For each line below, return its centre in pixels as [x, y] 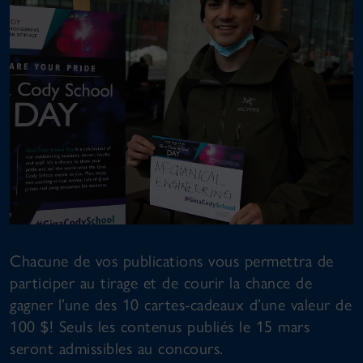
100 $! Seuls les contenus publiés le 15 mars [160, 326]
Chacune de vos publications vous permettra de [172, 261]
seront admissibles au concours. [117, 348]
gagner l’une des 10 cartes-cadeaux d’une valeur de [181, 304]
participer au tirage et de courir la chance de [161, 282]
